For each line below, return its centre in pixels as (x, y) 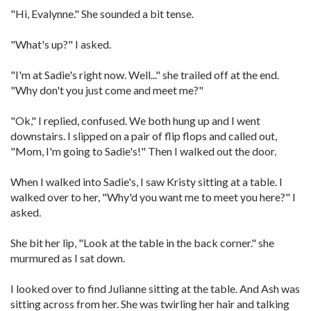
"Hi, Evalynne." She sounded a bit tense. (102, 14)
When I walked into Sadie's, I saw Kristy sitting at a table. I (146, 182)
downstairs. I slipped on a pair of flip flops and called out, (144, 136)
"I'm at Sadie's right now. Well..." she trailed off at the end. (145, 75)
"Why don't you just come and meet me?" (107, 90)
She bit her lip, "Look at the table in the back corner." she (142, 243)
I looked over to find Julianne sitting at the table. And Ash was (155, 288)
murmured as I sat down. (68, 258)
